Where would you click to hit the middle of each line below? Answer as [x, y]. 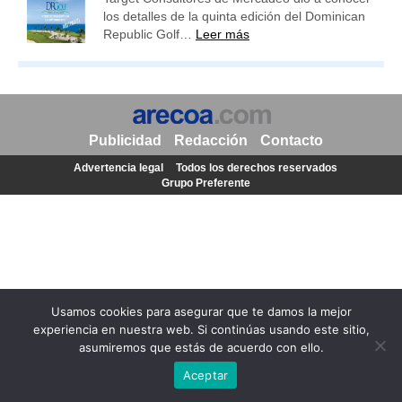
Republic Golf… [149, 34]
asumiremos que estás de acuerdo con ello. [201, 347]
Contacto [291, 140]
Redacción [210, 140]
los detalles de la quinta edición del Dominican [234, 16]
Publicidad [125, 140]
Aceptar [205, 375]
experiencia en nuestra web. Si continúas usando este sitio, [201, 329]
